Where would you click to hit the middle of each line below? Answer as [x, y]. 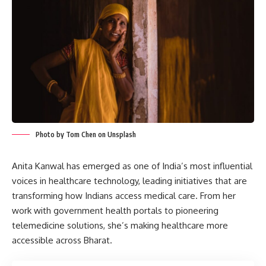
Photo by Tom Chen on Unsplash [86, 134]
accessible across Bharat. [62, 240]
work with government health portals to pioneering [115, 210]
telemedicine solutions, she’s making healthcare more [120, 225]
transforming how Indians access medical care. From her [124, 195]
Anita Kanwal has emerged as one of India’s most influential [132, 166]
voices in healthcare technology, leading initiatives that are [129, 180]
